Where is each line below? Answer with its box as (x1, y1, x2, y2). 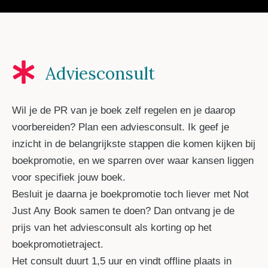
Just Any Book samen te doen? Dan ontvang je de (12, 205, 234, 217)
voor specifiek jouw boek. (12, 172, 126, 184)
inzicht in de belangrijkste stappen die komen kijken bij (12, 138, 255, 150)
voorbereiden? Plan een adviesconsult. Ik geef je (12, 121, 229, 133)
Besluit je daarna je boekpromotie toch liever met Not (12, 188, 249, 200)
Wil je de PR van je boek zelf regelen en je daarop (12, 105, 235, 117)
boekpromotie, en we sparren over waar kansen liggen (12, 155, 254, 167)
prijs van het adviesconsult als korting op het (12, 222, 212, 234)
